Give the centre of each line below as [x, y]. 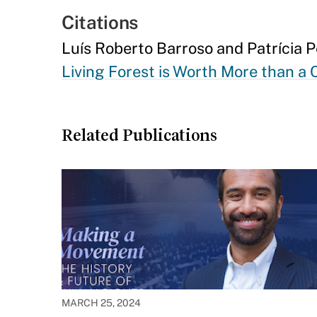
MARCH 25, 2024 [101, 303]
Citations [100, 22]
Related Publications [139, 135]
